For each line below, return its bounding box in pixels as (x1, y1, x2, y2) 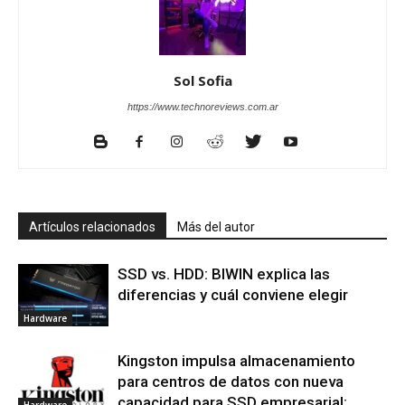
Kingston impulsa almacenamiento (118, 352, 355, 371)
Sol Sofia (173, 71, 232, 90)
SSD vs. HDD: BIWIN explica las (118, 265, 330, 284)
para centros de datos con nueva (118, 372, 344, 391)
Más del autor (177, 220, 255, 235)
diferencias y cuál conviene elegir (118, 286, 348, 305)
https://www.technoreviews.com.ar (127, 101, 278, 113)
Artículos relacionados (29, 220, 155, 235)
